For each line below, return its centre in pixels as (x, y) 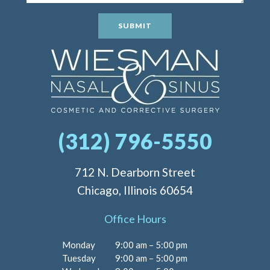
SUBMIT (135, 26)
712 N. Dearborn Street (135, 172)
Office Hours (135, 219)
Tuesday (79, 258)
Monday (78, 245)
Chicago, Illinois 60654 (135, 190)
